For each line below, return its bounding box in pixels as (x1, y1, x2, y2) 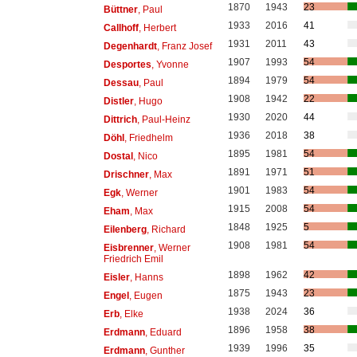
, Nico (132, 150, 158, 162)
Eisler (103, 271, 130, 283)
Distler (103, 95, 134, 107)
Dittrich (103, 113, 137, 125)
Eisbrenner (103, 241, 154, 253)
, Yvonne (151, 58, 189, 70)
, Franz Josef (156, 40, 212, 52)
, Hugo (133, 95, 163, 107)
